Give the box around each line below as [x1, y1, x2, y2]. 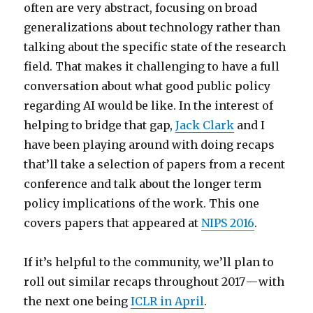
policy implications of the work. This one [24, 196, 260, 210]
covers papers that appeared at [24, 216, 202, 230]
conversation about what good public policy [24, 79, 271, 93]
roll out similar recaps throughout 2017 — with [24, 275, 285, 289]
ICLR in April [131, 294, 205, 308]
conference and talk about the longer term [24, 177, 262, 191]
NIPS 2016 [201, 216, 255, 230]
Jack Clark [175, 118, 235, 132]
